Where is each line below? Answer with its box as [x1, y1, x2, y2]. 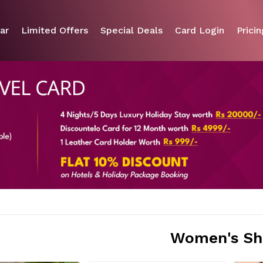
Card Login [175, 24, 225, 36]
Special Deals [100, 24, 163, 36]
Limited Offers [21, 24, 89, 36]
